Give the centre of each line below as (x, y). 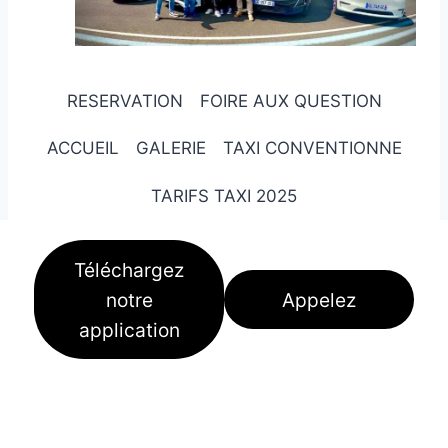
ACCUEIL (82, 148)
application (129, 329)
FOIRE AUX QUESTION (290, 100)
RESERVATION (124, 100)
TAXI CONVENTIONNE (312, 148)
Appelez (318, 299)
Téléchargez (129, 269)
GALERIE (170, 148)
